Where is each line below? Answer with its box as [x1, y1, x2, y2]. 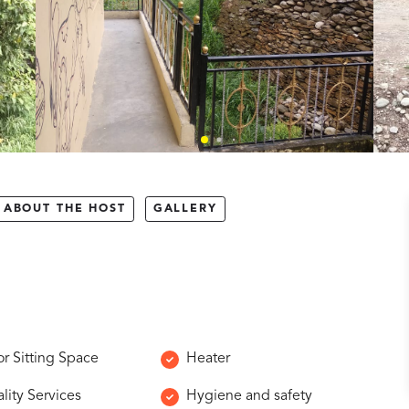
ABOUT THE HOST [3, 204, 126, 215]
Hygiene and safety [185, 389, 312, 404]
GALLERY [152, 204, 217, 215]
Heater [185, 351, 230, 366]
